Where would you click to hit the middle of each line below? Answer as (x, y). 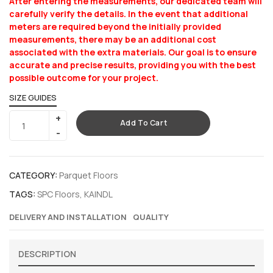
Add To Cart (144, 123)
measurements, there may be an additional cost (113, 40)
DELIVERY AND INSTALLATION (68, 217)
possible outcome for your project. (84, 78)
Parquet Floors (89, 175)
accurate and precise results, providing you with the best (133, 65)
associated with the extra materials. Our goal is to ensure (133, 52)
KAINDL (98, 194)
